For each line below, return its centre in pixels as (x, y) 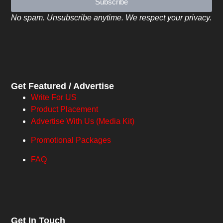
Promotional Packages (71, 140)
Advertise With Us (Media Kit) (83, 121)
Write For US (54, 97)
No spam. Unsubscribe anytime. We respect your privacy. (111, 17)
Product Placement (65, 109)
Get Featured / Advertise (63, 86)
